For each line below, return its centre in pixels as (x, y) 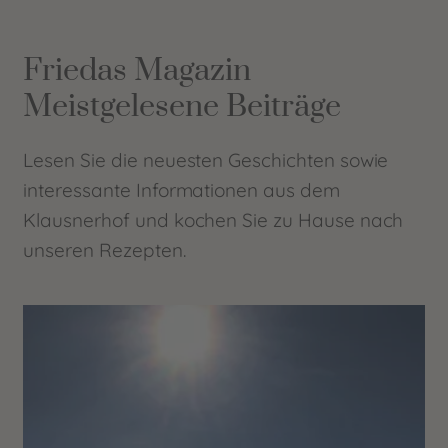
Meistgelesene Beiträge (182, 106)
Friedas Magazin (137, 70)
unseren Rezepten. (104, 249)
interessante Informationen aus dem (181, 189)
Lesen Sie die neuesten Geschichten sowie (206, 159)
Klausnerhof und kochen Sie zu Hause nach (213, 219)
